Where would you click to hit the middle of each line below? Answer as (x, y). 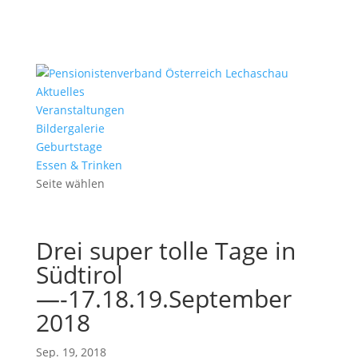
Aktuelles (60, 91)
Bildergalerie (70, 128)
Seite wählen (70, 183)
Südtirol (79, 274)
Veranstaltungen (80, 110)
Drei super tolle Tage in (165, 251)
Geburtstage (69, 147)
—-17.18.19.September (163, 298)
